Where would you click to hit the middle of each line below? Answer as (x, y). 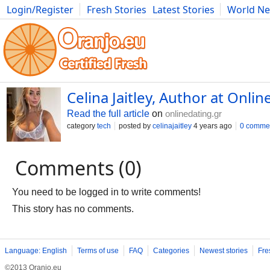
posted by (136, 126)
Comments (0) (78, 168)
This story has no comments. (73, 209)
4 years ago (212, 126)
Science (212, 23)
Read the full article (108, 114)
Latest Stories (184, 10)
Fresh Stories (117, 10)
